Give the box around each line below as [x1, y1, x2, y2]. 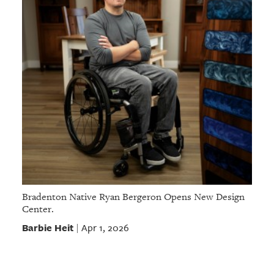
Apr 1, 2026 [81, 221, 129, 234]
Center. [21, 202, 54, 215]
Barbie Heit [21, 220, 73, 234]
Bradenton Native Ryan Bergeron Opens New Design [21, 190, 245, 203]
